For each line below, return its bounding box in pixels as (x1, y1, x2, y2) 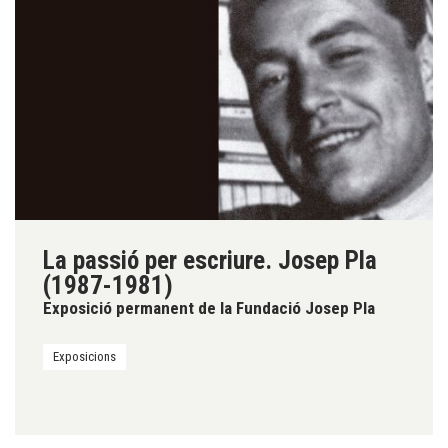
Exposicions (53, 349, 116, 365)
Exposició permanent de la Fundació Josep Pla (43, 298, 375, 319)
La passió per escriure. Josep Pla (43, 246, 377, 276)
